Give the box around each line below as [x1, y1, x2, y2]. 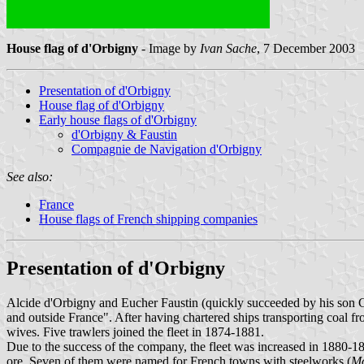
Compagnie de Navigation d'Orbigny [71, 141, 262, 156]
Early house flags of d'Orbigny [39, 112, 197, 127]
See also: [6, 169, 53, 184]
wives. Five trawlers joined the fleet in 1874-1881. [6, 324, 264, 339]
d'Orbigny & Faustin [71, 127, 177, 141]
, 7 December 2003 [257, 41, 355, 55]
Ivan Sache [200, 41, 257, 55]
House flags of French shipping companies [39, 211, 258, 226]
